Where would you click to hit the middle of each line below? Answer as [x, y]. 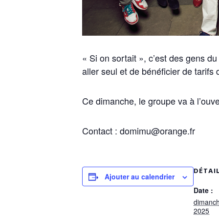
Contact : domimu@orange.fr [139, 131]
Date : [203, 190]
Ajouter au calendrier [140, 176]
